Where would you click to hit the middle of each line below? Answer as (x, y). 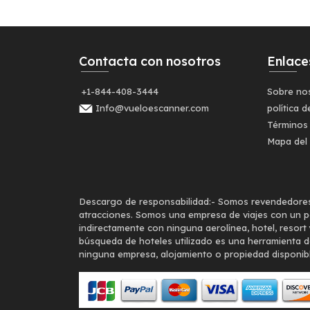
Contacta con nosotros (150, 61)
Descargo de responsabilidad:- (147, 201)
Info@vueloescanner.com (152, 108)
